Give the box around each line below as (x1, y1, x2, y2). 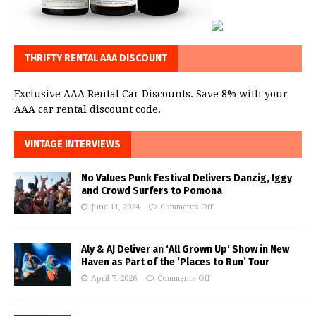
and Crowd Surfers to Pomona (81, 184, 222, 197)
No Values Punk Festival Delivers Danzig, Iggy (81, 171, 292, 184)
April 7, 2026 (91, 273, 137, 283)
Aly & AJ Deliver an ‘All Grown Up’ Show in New (81, 243, 289, 255)
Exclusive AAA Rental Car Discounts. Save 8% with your (14, 87, 288, 99)
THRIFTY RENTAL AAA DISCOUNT (25, 51, 167, 64)
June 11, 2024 (91, 202, 140, 212)
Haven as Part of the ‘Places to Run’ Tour (81, 255, 269, 268)
